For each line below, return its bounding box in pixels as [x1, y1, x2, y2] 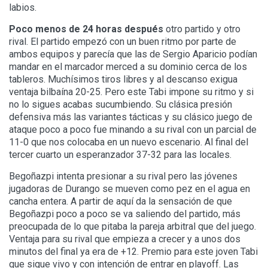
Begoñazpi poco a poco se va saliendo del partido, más [9, 208, 240, 220]
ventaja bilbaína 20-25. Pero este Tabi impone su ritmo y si [9, 86, 254, 98]
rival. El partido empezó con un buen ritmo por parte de [9, 36, 236, 48]
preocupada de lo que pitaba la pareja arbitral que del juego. [9, 221, 256, 233]
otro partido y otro [163, 23, 240, 35]
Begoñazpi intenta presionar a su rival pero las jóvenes [9, 170, 237, 182]
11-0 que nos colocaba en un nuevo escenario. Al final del [9, 136, 248, 148]
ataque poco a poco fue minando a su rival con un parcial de [9, 124, 257, 136]
